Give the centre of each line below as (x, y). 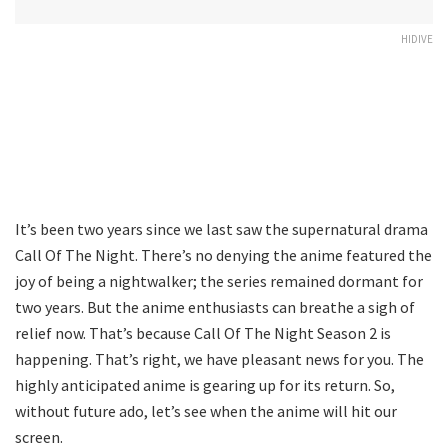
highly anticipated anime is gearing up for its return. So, (205, 384)
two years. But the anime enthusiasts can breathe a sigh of (215, 306)
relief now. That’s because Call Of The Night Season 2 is (203, 332)
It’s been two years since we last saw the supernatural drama (221, 228)
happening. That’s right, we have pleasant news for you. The (219, 358)
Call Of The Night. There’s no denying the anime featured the (223, 254)
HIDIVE (417, 38)
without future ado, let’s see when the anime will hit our (206, 410)
